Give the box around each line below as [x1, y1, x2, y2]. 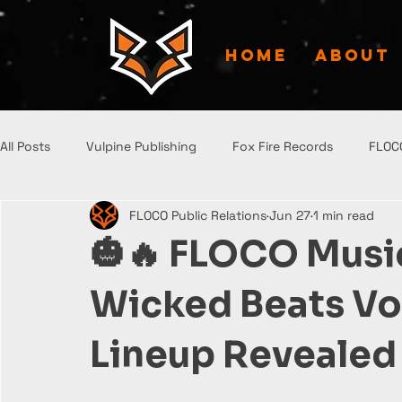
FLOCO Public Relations [129, 206, 267, 223]
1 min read [313, 206, 374, 223]
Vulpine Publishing [86, 137, 197, 154]
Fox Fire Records [232, 137, 333, 154]
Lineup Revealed [90, 332, 397, 378]
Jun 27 [269, 206, 310, 223]
